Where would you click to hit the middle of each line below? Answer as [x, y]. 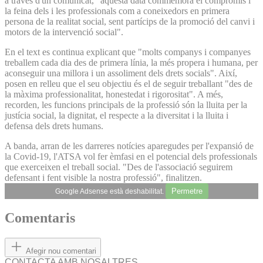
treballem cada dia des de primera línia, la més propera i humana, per [131, 62]
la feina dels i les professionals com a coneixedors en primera [117, 11]
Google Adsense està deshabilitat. [110, 191]
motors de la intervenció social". [64, 32]
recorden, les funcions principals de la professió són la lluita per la [126, 104]
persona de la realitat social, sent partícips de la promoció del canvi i [130, 21]
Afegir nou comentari [61, 251]
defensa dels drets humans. [54, 126]
